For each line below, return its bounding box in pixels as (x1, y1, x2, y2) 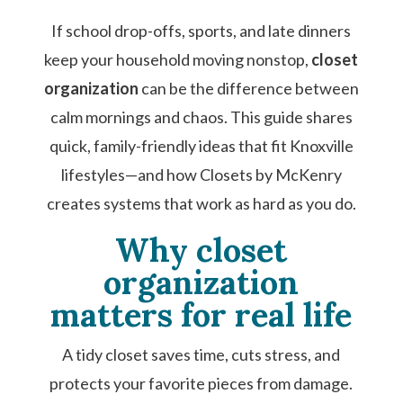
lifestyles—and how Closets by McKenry (60, 165, 342, 184)
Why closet (115, 229, 288, 271)
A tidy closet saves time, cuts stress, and (62, 345, 341, 364)
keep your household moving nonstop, (44, 49, 312, 69)
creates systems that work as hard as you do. (46, 193, 356, 213)
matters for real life (50, 294, 353, 336)
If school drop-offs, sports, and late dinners (51, 21, 352, 40)
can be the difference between (138, 78, 359, 98)
